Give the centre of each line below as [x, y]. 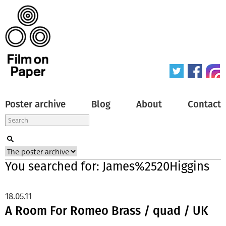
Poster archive [35, 104]
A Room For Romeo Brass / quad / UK [107, 211]
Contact [204, 104]
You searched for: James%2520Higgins [107, 166]
